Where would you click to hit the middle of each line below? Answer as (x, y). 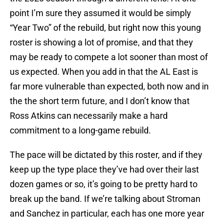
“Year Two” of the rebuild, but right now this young (105, 28)
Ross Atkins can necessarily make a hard (89, 116)
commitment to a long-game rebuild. (80, 131)
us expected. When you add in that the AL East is (104, 72)
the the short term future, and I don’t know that (100, 101)
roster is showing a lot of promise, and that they (101, 43)
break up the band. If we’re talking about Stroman (105, 199)
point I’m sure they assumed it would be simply (100, 13)
